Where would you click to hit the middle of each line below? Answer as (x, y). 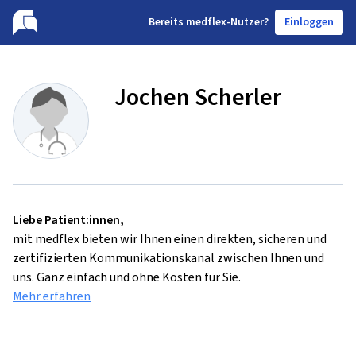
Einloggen (309, 22)
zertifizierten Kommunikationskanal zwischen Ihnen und (168, 258)
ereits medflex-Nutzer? (212, 22)
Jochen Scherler (198, 97)
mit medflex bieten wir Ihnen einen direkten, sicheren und (170, 239)
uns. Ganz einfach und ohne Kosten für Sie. (127, 277)
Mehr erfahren (52, 296)
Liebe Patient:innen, (68, 220)
